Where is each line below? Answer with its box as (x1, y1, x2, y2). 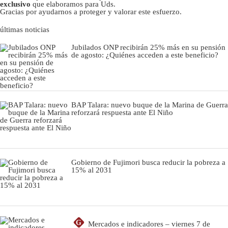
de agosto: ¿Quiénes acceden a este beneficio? (71, 50, 218, 59)
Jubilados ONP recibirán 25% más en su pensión (71, 43, 225, 51)
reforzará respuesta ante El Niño (71, 108, 173, 117)
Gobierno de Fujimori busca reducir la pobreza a (71, 158, 225, 166)
